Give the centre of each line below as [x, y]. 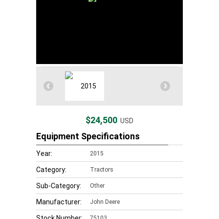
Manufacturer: [59, 202]
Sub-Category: [59, 186]
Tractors [102, 170]
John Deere [105, 202]
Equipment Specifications [88, 136]
